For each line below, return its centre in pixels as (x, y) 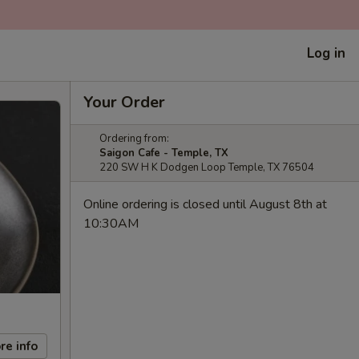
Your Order (124, 102)
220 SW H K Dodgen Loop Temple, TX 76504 (207, 167)
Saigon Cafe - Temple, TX (164, 153)
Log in (326, 53)
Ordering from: (134, 139)
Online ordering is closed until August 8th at (205, 204)
